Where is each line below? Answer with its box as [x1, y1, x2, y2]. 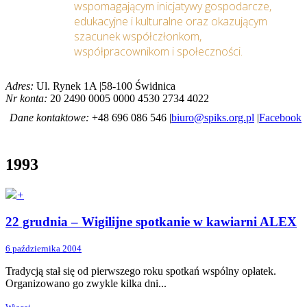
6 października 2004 [5, 243, 82, 254]
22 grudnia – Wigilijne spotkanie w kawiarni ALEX [5, 214, 297, 229]
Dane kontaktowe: [10, 112, 89, 123]
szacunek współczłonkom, [74, 29, 201, 44]
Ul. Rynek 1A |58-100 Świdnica [36, 80, 175, 92]
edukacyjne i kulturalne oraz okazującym [74, 14, 267, 29]
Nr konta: [5, 93, 50, 104]
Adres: [5, 80, 36, 92]
